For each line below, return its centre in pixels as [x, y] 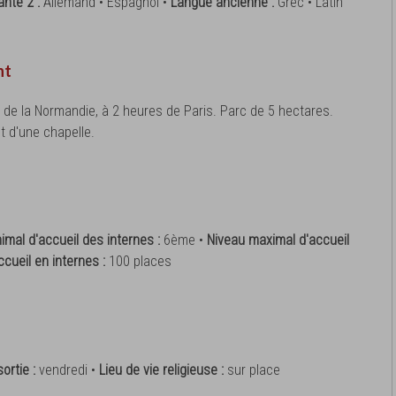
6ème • [185, 240]
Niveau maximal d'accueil [278, 240]
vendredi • [69, 369]
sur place [254, 369]
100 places [140, 262]
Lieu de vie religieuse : [163, 369]
